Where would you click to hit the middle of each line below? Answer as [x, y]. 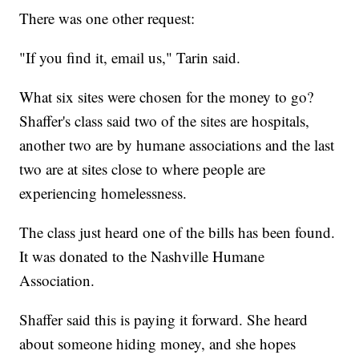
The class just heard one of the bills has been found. [177, 232]
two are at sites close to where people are [143, 168]
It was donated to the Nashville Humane [142, 256]
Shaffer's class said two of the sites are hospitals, [165, 120]
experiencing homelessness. [103, 192]
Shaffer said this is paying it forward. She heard [164, 319]
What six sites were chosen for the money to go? [167, 96]
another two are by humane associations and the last [177, 144]
